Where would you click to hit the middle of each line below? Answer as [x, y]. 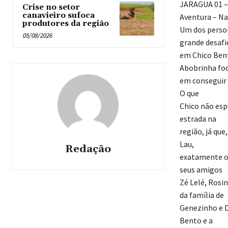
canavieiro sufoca [59, 16]
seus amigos [201, 170]
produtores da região [66, 24]
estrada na [198, 119]
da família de [202, 195]
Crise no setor [51, 8]
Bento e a [196, 221]
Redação [88, 149]
